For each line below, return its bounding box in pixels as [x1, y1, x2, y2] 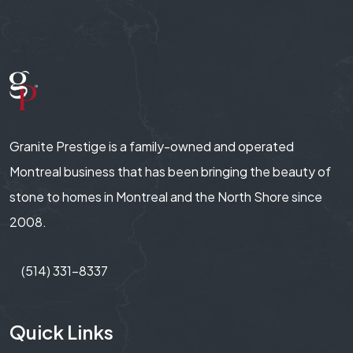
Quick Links [9, 319, 113, 344]
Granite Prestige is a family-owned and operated [9, 137, 294, 154]
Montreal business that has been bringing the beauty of [9, 162, 331, 180]
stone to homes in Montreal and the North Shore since [9, 188, 322, 205]
